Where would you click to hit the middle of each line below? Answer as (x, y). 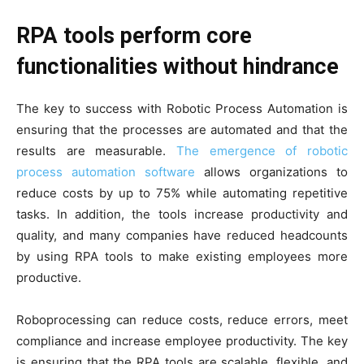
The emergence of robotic (262, 150)
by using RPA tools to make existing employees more (182, 256)
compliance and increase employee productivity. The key (182, 340)
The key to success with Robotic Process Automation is (182, 108)
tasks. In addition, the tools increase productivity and (182, 214)
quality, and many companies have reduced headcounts (182, 235)
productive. (49, 277)
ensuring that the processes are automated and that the (182, 129)
